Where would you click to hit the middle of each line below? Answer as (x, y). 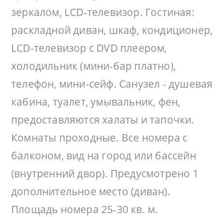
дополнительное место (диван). (91, 191)
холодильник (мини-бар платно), (94, 66)
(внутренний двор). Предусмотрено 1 (105, 173)
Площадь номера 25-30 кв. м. (85, 209)
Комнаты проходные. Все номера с (100, 137)
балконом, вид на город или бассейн (104, 155)
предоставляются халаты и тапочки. (103, 119)
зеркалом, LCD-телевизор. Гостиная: (103, 12)
